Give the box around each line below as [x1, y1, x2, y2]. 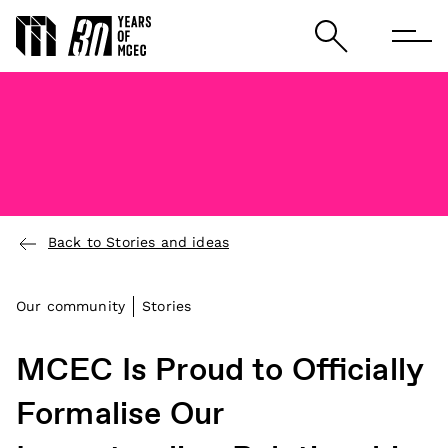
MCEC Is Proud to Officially [16, 350, 424, 392]
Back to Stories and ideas [48, 234, 229, 250]
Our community [16, 298, 126, 314]
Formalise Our [16, 394, 224, 436]
